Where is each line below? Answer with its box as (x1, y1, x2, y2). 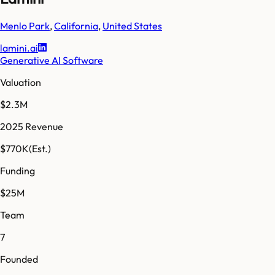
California (54, 19, 98, 32)
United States (103, 19, 162, 32)
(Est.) (29, 142, 51, 155)
